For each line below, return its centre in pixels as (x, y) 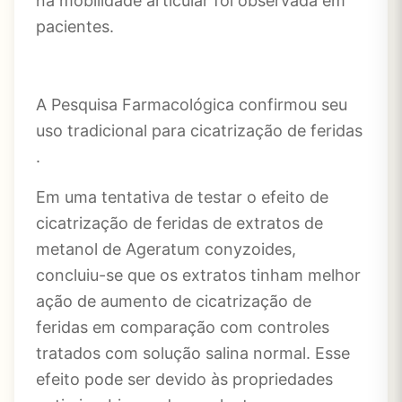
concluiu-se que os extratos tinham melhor (198, 275)
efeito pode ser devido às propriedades (184, 379)
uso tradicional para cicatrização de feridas (199, 131)
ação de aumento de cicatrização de (174, 301)
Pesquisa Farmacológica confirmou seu (199, 105)
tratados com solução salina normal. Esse (193, 353)
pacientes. (75, 26)
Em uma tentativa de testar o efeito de (182, 197)
